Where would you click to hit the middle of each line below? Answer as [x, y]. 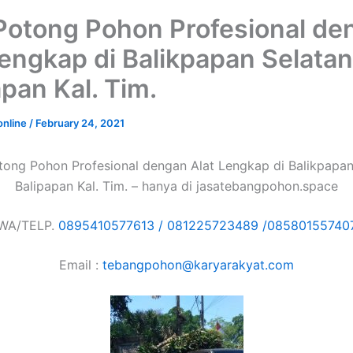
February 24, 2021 [80, 123]
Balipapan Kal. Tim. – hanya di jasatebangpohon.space [176, 186]
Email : [81, 265]
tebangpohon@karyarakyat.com [198, 265]
